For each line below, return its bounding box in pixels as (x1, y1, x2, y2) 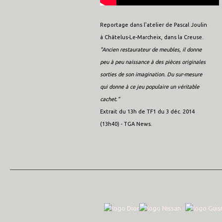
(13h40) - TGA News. (100, 121, 152, 127)
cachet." (100, 96, 120, 102)
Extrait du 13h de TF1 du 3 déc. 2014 (100, 109, 195, 114)
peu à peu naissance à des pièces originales (100, 59, 206, 65)
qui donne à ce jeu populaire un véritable (100, 84, 199, 90)
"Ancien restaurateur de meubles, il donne (100, 47, 202, 53)
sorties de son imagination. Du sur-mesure (100, 71, 202, 77)
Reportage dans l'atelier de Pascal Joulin (100, 22, 207, 28)
